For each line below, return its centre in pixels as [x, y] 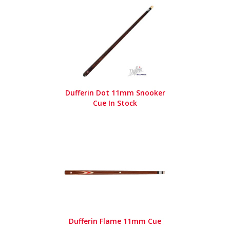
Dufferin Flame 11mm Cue [115, 221]
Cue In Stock [115, 103]
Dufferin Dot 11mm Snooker [115, 93]
